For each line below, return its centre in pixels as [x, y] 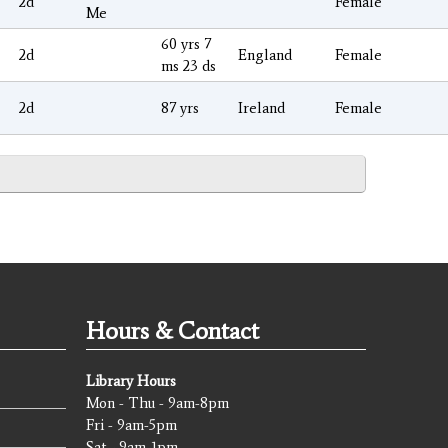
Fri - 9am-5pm [131, 424]
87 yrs [180, 107]
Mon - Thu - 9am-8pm [157, 402]
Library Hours [131, 380]
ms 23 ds [188, 65]
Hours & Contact [172, 330]
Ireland [261, 107]
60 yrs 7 [186, 43]
